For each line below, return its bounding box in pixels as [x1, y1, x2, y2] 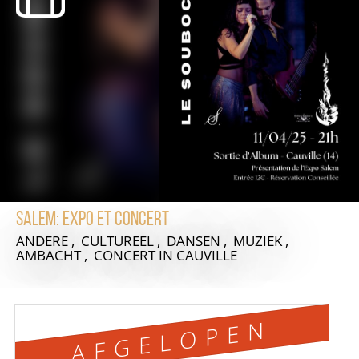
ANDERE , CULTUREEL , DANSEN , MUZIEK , [16, 232, 292, 250]
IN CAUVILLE [159, 246, 237, 264]
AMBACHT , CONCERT [16, 246, 159, 264]
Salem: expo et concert [16, 210, 169, 230]
